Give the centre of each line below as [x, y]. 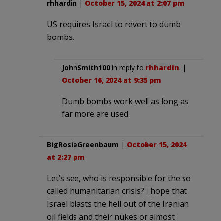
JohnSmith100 [86, 67]
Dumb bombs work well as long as [125, 101]
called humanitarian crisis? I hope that [117, 191]
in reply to [128, 67]
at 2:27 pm [66, 157]
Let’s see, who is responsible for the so [119, 178]
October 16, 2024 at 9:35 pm [111, 80]
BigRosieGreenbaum [83, 144]
